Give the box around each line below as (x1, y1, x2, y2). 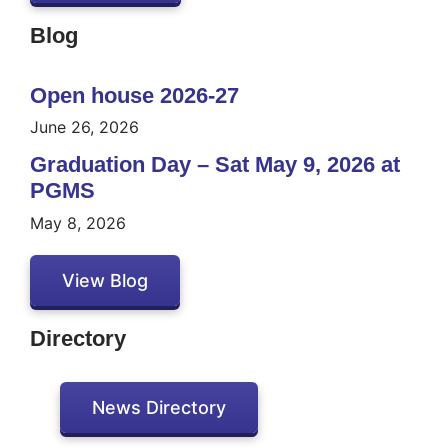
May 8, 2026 (30, 212, 126, 233)
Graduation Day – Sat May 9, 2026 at (30, 152, 400, 178)
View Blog (62, 269, 148, 291)
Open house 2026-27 (30, 82, 239, 108)
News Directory (92, 396, 226, 418)
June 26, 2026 (30, 117, 139, 138)
